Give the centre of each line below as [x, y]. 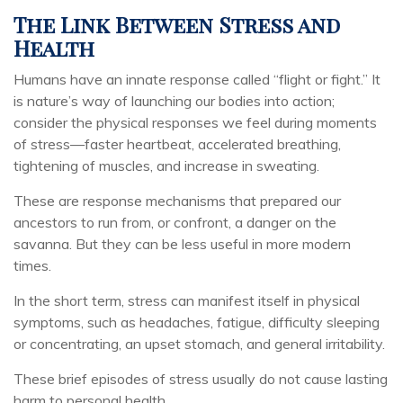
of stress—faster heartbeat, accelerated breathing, [177, 144]
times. [32, 265]
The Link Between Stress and [177, 24]
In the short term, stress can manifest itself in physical [187, 300]
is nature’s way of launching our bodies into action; [174, 101]
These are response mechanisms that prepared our [177, 201]
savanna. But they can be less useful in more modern [182, 244]
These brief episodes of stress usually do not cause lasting [201, 379]
